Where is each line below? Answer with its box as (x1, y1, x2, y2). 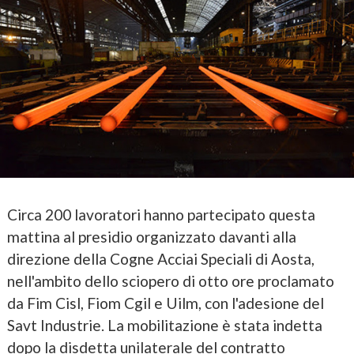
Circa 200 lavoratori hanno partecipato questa (6, 205, 315, 224)
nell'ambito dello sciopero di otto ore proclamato (6, 271, 334, 290)
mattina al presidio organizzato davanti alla (6, 227, 296, 246)
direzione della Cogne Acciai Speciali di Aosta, (6, 249, 314, 268)
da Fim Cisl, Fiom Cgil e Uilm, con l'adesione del (6, 293, 324, 312)
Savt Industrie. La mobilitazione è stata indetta (6, 315, 322, 334)
